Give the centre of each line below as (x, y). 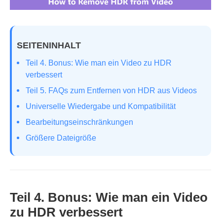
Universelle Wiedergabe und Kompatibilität (101, 106)
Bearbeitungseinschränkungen (79, 122)
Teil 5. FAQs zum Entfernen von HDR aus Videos (111, 90)
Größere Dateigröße (61, 138)
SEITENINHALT (49, 45)
